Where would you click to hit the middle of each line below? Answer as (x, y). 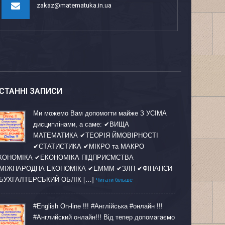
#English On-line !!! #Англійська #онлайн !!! (98, 206)
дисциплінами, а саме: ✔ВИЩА (81, 124)
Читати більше (114, 180)
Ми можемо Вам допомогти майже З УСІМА (100, 113)
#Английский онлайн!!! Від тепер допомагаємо (104, 217)
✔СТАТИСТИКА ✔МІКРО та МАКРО (88, 146)
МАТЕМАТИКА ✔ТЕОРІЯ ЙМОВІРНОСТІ (95, 135)
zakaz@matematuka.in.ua (74, 5)
